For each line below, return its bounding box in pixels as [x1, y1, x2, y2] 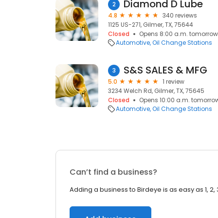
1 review [163, 77, 184, 86]
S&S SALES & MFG [124, 63, 207, 77]
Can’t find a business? [70, 166, 157, 178]
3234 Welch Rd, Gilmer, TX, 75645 [108, 87, 204, 95]
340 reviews [163, 11, 197, 19]
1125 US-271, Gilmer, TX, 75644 [108, 20, 193, 29]
